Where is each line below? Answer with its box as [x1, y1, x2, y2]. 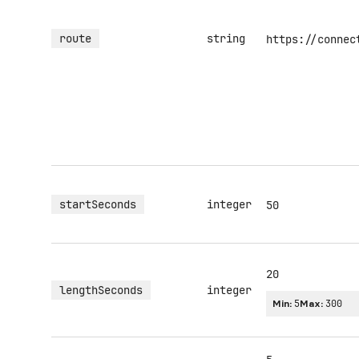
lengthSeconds [59, 283, 143, 297]
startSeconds [59, 197, 136, 212]
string [207, 31, 245, 46]
